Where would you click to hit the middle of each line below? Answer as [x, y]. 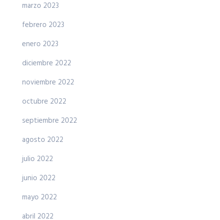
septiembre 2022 [50, 121]
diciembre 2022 [47, 64]
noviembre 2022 [48, 83]
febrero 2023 [43, 25]
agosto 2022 [43, 140]
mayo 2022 [40, 198]
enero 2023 [40, 44]
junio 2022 [39, 179]
